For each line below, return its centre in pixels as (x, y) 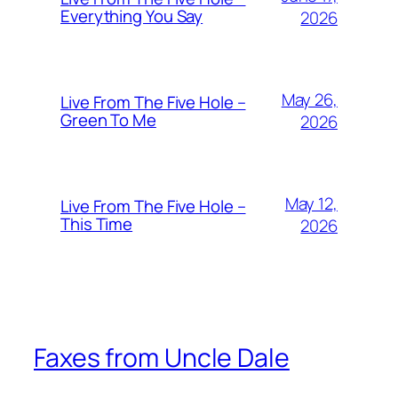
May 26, (309, 100)
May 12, (311, 204)
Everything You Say (132, 16)
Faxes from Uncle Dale (162, 358)
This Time (97, 224)
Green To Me (108, 120)
